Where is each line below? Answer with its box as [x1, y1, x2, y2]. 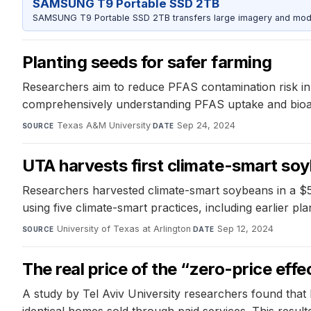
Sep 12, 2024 [217, 223, 274, 234]
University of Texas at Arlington [56, 223, 191, 234]
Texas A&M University [56, 119, 151, 131]
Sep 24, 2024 [176, 119, 235, 131]
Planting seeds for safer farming [22, 51, 272, 72]
